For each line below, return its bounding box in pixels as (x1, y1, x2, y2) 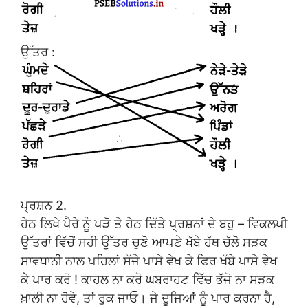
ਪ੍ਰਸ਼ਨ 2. (21, 197, 67, 212)
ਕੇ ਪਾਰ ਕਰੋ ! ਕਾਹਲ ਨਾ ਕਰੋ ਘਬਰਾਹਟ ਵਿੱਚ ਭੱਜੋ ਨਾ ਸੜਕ (21, 272, 274, 287)
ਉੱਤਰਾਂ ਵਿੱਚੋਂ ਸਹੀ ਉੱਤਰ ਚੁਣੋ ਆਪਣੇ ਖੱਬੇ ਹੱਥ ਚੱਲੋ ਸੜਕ (21, 234, 267, 250)
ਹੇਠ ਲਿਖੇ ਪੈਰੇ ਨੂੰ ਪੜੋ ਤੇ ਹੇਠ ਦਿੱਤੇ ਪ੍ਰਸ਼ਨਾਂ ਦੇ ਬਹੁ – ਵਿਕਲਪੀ (21, 216, 287, 231)
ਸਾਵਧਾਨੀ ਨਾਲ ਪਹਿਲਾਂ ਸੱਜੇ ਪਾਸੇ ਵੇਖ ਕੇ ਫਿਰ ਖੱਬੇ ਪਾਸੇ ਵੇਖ (21, 253, 277, 268)
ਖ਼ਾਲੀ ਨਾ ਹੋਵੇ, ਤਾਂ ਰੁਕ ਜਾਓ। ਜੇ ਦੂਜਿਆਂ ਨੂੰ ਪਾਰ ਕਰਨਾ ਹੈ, (21, 290, 275, 305)
